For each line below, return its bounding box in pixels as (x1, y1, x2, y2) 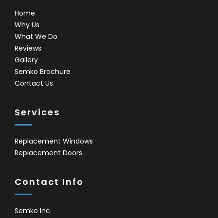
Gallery (15, 55, 38, 65)
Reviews (15, 43, 41, 54)
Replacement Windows (15, 136, 93, 146)
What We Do (15, 32, 57, 42)
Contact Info (15, 176, 84, 188)
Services (15, 106, 60, 119)
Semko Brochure (15, 67, 71, 77)
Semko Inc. (15, 206, 52, 216)
